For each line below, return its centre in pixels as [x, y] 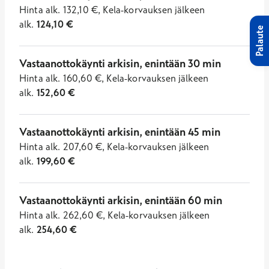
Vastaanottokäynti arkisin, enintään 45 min [120, 132]
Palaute [259, 41]
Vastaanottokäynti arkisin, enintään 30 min [120, 63]
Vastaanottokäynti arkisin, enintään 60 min [121, 200]
